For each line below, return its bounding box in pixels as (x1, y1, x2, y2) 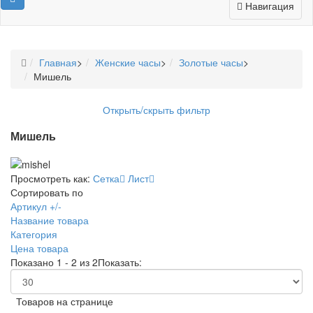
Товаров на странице (10, 293, 113, 308)
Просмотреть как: (10, 170, 90, 185)
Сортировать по (10, 184, 83, 199)
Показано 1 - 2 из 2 (10, 254, 98, 269)
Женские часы (95, 54, 161, 69)
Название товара (10, 212, 89, 227)
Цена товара (10, 240, 68, 255)
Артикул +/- (10, 198, 61, 213)
